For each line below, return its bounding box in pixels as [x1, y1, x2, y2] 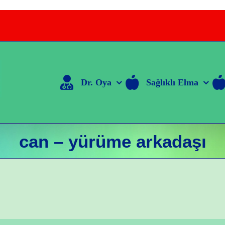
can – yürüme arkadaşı [19, 131, 206, 151]
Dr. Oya [80, 77, 111, 87]
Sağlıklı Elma [146, 77, 198, 87]
